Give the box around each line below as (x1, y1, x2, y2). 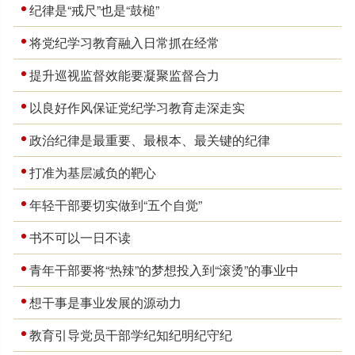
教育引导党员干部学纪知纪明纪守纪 (29, 325, 233, 344)
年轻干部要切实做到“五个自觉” (29, 195, 203, 214)
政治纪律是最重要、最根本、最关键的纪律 (29, 130, 271, 149)
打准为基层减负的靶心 (29, 162, 157, 181)
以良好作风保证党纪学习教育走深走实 (29, 97, 246, 116)
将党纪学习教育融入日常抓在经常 (29, 32, 220, 52)
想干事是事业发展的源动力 (29, 292, 182, 311)
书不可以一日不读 (29, 227, 132, 246)
